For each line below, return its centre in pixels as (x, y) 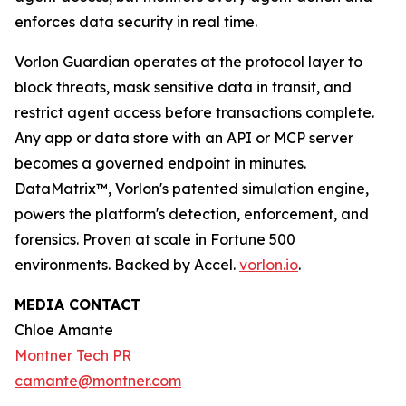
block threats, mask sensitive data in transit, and (183, 87)
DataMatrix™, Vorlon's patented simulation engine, (192, 189)
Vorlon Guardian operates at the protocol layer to (188, 62)
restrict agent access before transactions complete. (194, 113)
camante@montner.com (98, 381)
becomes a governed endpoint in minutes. (160, 164)
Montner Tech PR (73, 356)
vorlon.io (269, 265)
